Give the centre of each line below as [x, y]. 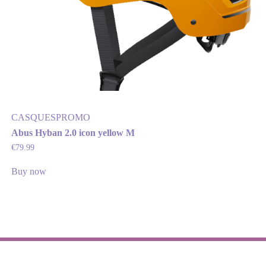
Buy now [28, 171]
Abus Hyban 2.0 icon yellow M [73, 132]
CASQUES [33, 117]
